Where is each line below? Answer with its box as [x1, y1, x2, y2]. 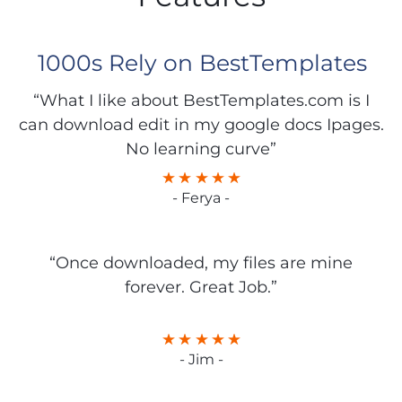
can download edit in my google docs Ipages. [18, 115, 384, 135]
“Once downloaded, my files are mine [49, 253, 353, 274]
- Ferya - [172, 189, 230, 207]
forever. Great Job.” [125, 277, 277, 298]
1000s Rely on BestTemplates [37, 49, 367, 77]
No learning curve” [126, 139, 276, 160]
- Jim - [179, 351, 223, 369]
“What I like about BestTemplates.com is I [32, 91, 370, 111]
